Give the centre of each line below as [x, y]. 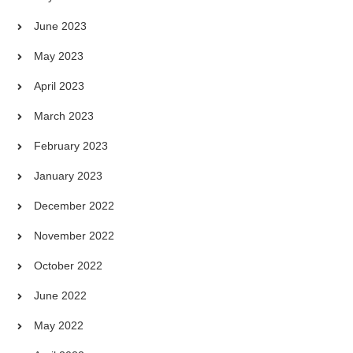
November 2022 [74, 236]
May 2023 [59, 56]
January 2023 [69, 176]
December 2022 [74, 206]
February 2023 [71, 146]
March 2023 [64, 116]
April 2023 [59, 86]
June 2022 [61, 296]
